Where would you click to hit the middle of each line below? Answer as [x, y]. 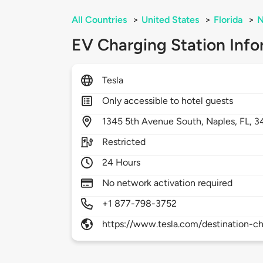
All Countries [99, 20]
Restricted [124, 142]
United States [170, 20]
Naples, [223, 122]
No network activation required [168, 183]
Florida [228, 20]
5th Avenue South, [166, 122]
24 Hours [122, 163]
